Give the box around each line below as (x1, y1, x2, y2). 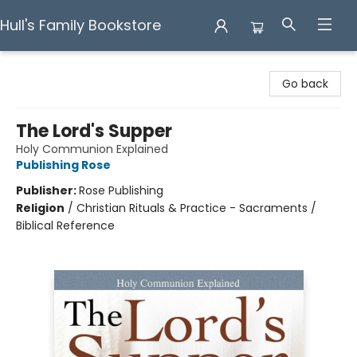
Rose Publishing (79, 182, 163, 198)
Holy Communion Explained (16, 141, 168, 157)
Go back (282, 76, 328, 92)
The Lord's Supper (16, 119, 172, 143)
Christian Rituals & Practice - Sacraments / (76, 200, 316, 216)
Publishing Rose (16, 157, 111, 173)
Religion (16, 200, 65, 216)
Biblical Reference (16, 218, 115, 233)
